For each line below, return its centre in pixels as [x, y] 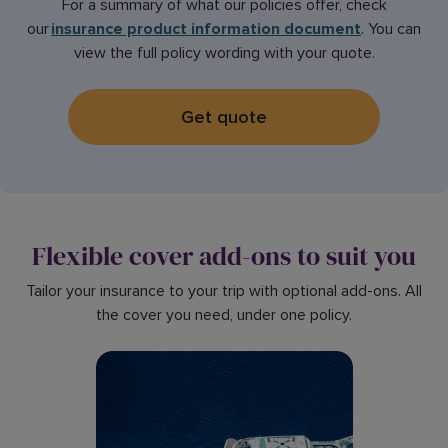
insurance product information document [206, 28]
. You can [391, 28]
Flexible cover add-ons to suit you [224, 255]
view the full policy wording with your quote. [224, 52]
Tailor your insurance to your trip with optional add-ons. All [224, 290]
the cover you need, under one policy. [224, 314]
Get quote [224, 116]
